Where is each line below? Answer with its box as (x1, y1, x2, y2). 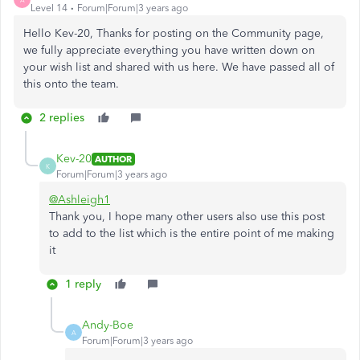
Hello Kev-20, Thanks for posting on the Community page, (23, 27, 327, 40)
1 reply (65, 277, 101, 291)
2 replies (39, 111, 84, 125)
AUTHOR (95, 153, 132, 165)
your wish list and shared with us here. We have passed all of (23, 60, 334, 74)
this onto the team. (23, 77, 122, 91)
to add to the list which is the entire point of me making (49, 227, 334, 240)
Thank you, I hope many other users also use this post (49, 210, 325, 223)
